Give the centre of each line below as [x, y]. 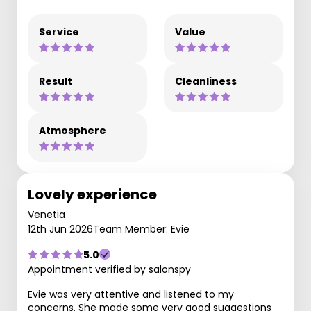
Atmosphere [73, 130]
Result [56, 81]
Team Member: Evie [141, 229]
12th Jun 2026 [60, 229]
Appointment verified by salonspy [109, 269]
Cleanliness [206, 81]
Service [59, 32]
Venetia [47, 214]
